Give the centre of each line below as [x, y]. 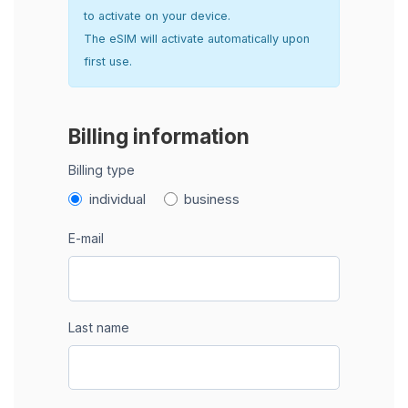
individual [117, 199]
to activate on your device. [157, 15]
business [212, 199]
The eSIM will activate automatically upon [197, 38]
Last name [99, 327]
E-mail [86, 239]
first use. [108, 61]
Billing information [159, 136]
